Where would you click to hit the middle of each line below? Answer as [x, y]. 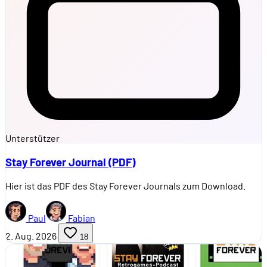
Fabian [81, 218]
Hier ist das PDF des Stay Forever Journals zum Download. [125, 185]
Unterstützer [32, 138]
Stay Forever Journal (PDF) [70, 162]
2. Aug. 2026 [31, 235]
